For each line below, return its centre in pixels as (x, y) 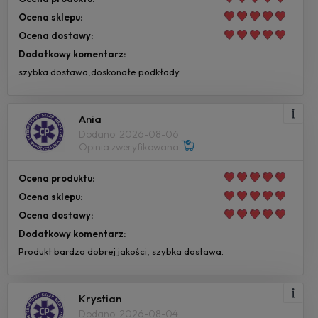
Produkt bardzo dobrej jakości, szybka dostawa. (121, 252)
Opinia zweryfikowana (130, 147)
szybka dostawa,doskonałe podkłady (99, 72)
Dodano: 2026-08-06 (129, 134)
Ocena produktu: (57, 179)
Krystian (100, 298)
